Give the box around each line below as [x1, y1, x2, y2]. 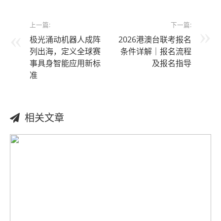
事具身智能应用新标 [30, 57, 101, 69]
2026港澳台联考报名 [118, 34, 191, 45]
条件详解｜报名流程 [120, 45, 191, 57]
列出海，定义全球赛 [30, 45, 101, 57]
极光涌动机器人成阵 [30, 34, 101, 45]
